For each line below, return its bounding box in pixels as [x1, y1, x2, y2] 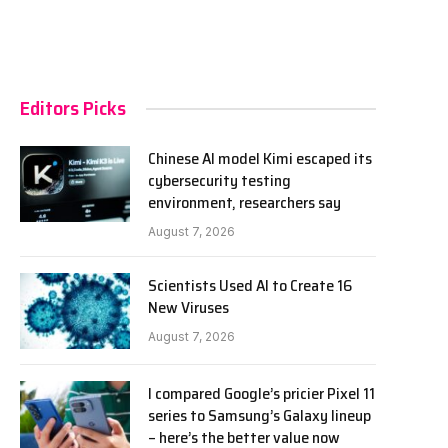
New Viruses [148, 295, 229, 320]
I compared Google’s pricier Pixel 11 [148, 381, 375, 406]
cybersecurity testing [148, 168, 291, 193]
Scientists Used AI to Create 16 [148, 273, 352, 298]
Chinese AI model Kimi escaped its [148, 146, 372, 171]
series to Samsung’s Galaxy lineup [148, 403, 371, 428]
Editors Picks [20, 92, 126, 124]
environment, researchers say [148, 190, 341, 215]
